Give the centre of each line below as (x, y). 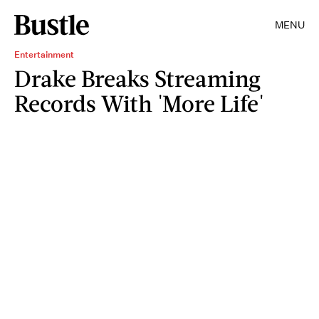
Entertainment (44, 54)
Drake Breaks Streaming (137, 78)
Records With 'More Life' (139, 103)
